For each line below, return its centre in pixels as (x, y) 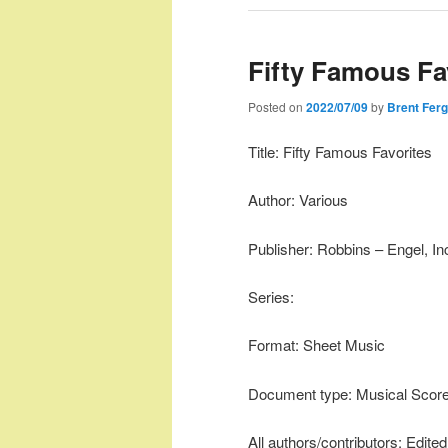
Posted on (277, 106)
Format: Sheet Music (316, 345)
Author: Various (298, 200)
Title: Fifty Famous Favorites (340, 151)
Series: (271, 296)
